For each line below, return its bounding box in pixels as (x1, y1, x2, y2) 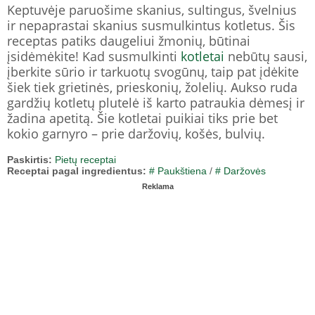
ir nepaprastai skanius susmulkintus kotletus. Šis (7, 16, 295, 34)
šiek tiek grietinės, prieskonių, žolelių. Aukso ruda (7, 78, 297, 96)
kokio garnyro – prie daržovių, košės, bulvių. (7, 124, 265, 142)
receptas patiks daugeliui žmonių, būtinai (7, 32, 250, 49)
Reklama (141, 181, 174, 191)
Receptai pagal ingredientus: (7, 165, 146, 176)
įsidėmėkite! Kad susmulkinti (7, 47, 181, 65)
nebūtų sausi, (224, 47, 307, 65)
